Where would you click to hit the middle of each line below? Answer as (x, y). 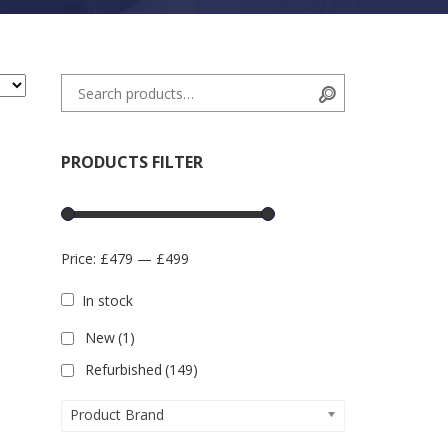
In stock (107, 300)
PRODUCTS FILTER (131, 162)
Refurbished (123, 369)
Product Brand (116, 414)
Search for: (94, 84)
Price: (80, 258)
